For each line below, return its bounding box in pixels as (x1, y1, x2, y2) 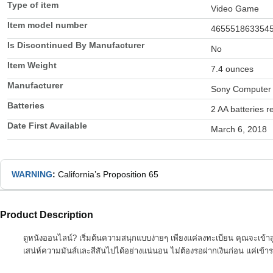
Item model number (7, 20, 87, 30)
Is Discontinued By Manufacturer (7, 40, 144, 51)
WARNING (12, 169, 52, 180)
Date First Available (7, 121, 87, 131)
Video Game (211, 4, 259, 14)
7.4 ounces (211, 64, 253, 74)
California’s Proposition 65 (58, 169, 158, 180)
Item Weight (7, 60, 57, 71)
